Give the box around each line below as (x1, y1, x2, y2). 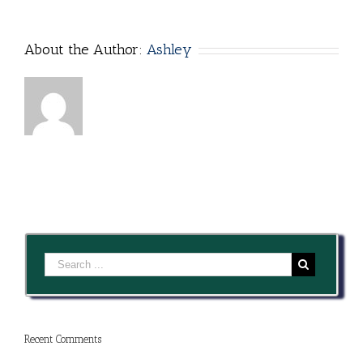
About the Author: (24, 41, 147, 59)
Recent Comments (24, 333, 101, 346)
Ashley (147, 41, 192, 59)
